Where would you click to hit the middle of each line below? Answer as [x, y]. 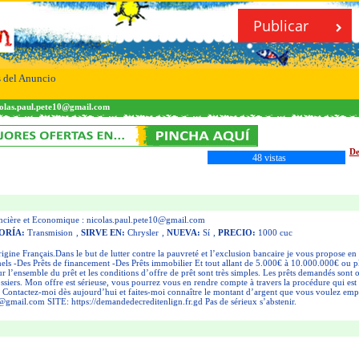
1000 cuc [274, 232]
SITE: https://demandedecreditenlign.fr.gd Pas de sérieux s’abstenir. [171, 301]
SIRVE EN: [103, 232]
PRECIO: [237, 232]
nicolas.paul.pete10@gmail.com [146, 220]
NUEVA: [184, 232]
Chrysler [142, 232]
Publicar [283, 26]
